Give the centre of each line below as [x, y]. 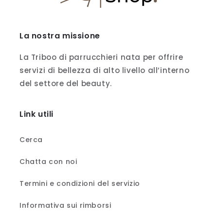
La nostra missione [60, 36]
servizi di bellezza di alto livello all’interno [105, 70]
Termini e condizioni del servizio [80, 183]
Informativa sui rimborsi [65, 205]
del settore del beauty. [66, 83]
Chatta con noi [48, 162]
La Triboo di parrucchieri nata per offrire [101, 57]
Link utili [36, 114]
